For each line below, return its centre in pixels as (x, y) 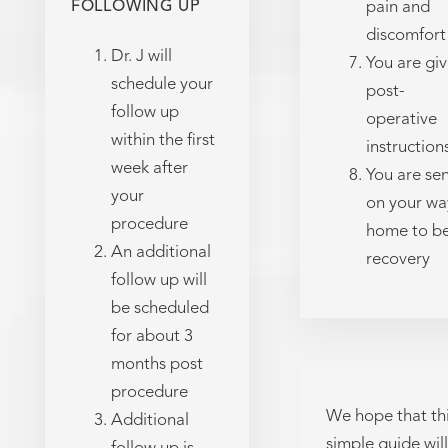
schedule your (161, 84)
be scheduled (159, 308)
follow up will (158, 280)
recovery (397, 260)
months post (156, 364)
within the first (162, 140)
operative (401, 120)
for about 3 (151, 336)
